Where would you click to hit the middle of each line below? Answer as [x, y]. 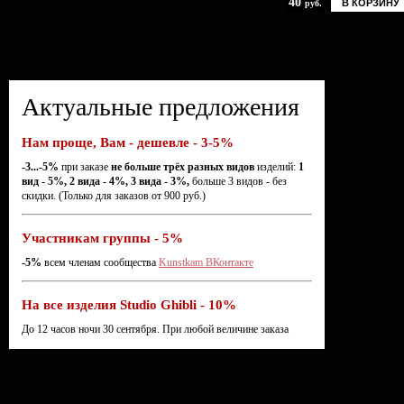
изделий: [276, 167]
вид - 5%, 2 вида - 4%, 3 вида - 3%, [106, 181]
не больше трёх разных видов [183, 167]
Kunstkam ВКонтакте [206, 262]
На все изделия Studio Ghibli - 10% [129, 305]
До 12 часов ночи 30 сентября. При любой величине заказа [155, 329]
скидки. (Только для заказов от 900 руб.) [114, 196]
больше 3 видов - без [238, 181]
